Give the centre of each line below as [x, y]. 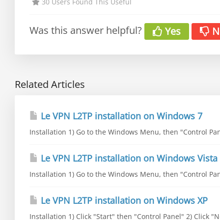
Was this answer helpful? [87, 30]
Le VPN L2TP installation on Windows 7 [120, 116]
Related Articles [50, 84]
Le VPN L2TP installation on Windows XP [123, 200]
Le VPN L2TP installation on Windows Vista [128, 158]
